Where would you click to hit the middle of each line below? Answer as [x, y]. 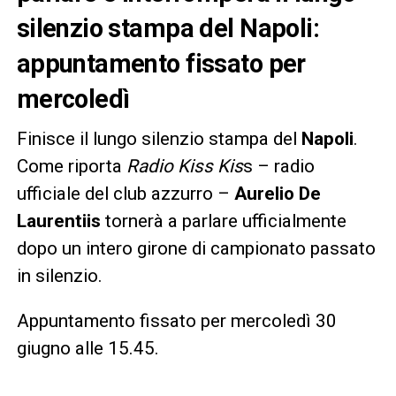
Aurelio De [277, 193]
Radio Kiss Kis [184, 166]
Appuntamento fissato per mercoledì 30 [176, 320]
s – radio [278, 166]
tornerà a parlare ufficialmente [223, 221]
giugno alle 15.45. [88, 348]
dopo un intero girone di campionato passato [196, 248]
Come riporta [71, 166]
